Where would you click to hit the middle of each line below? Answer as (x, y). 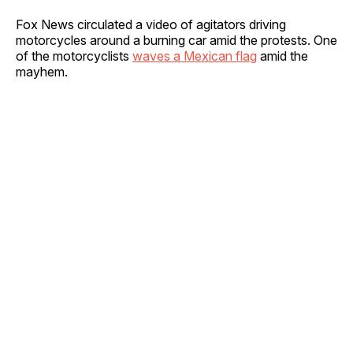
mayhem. (42, 71)
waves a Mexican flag (195, 56)
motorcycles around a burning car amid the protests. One (176, 40)
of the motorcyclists (74, 56)
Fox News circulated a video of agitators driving (151, 24)
